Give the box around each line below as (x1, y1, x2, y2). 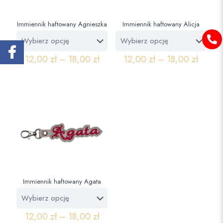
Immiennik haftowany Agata (23, 176, 102, 186)
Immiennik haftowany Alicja (122, 19, 200, 29)
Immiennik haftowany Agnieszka (17, 19, 108, 29)
